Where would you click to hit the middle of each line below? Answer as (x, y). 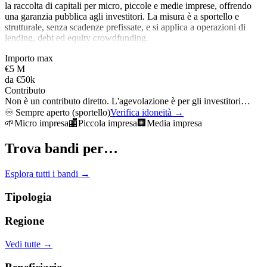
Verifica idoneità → (147, 113)
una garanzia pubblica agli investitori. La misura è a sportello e (122, 17)
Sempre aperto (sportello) (62, 113)
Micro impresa (41, 123)
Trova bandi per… (61, 148)
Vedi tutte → (29, 244)
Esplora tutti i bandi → (47, 173)
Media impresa (174, 123)
